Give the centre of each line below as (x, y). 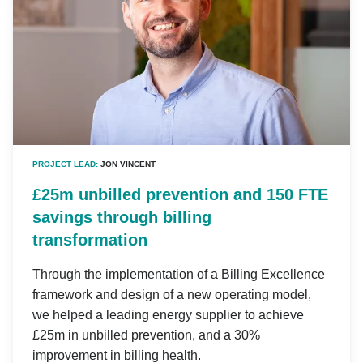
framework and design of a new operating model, (172, 294)
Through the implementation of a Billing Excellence (179, 274)
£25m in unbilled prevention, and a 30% (146, 335)
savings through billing (122, 217)
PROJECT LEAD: (66, 164)
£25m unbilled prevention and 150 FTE (180, 194)
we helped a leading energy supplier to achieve (168, 314)
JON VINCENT (128, 164)
